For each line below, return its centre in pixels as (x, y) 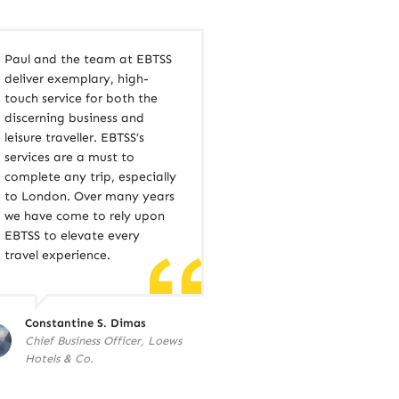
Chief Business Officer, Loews (103, 341)
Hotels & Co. (59, 358)
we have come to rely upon (85, 216)
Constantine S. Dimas (85, 323)
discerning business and (74, 118)
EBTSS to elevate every (72, 236)
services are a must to (69, 157)
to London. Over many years (90, 196)
